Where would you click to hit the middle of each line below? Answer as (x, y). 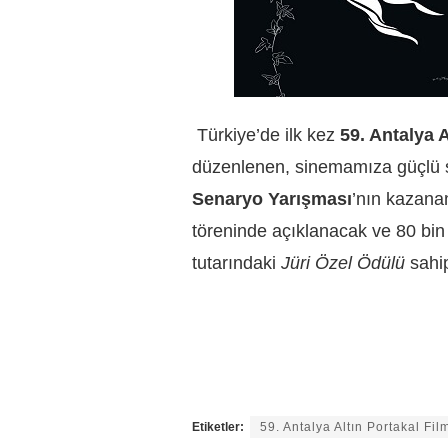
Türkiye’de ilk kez (266, 135)
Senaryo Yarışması (272, 199)
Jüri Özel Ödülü (343, 263)
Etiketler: (218, 426)
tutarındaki (236, 263)
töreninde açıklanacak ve (294, 231)
